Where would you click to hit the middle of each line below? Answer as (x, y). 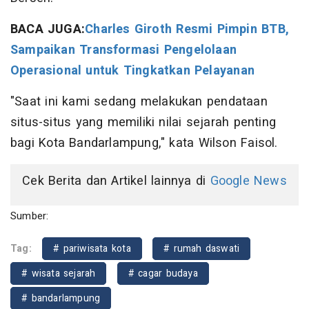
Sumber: (30, 216)
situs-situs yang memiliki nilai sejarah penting (143, 123)
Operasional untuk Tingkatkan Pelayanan (132, 71)
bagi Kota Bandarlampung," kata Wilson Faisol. (144, 143)
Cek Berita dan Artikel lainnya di (116, 181)
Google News (248, 181)
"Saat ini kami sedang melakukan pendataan (139, 102)
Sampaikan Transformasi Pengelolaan (124, 50)
